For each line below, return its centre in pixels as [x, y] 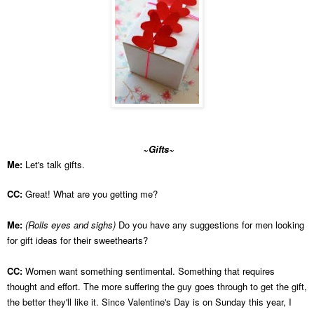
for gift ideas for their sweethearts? [77, 240]
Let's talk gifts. [55, 164]
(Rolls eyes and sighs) [70, 224]
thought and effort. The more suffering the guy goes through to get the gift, [157, 286]
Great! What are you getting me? [91, 193]
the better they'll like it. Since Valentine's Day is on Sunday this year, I [149, 301]
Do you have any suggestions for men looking [210, 224]
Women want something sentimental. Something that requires [150, 271]
